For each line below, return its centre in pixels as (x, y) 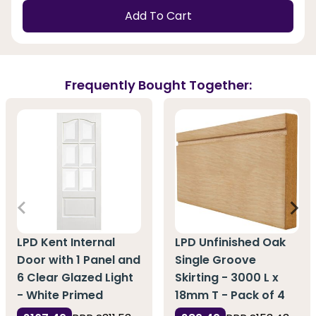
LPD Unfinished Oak (230, 243)
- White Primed (60, 296)
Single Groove (215, 260)
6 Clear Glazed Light (75, 278)
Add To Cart (158, 16)
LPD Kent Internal (66, 243)
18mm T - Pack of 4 (230, 296)
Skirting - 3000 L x (227, 278)
